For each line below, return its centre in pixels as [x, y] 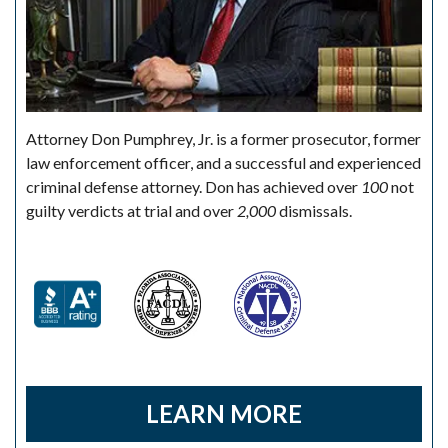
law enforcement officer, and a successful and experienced [223, 162]
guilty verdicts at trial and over [131, 210]
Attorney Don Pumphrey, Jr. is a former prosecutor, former [223, 138]
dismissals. [314, 210]
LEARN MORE [224, 413]
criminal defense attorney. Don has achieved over [193, 186]
